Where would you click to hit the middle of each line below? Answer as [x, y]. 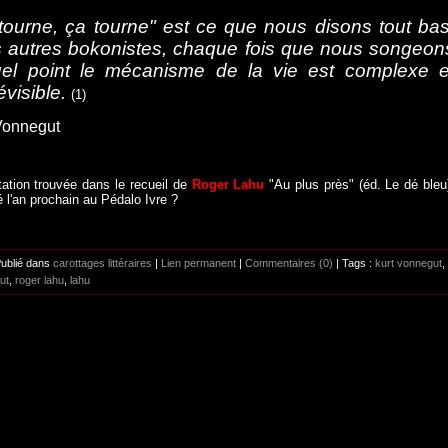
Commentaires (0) [289, 263]
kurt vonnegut [408, 263]
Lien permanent [198, 263]
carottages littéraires [102, 263]
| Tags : [354, 263]
